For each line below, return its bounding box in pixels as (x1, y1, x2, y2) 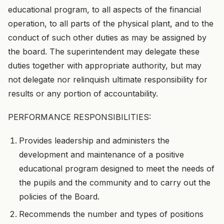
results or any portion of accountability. (8, 88, 158, 98)
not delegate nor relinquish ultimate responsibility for (8, 74, 207, 84)
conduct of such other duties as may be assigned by (8, 32, 206, 42)
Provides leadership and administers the (19, 135, 170, 146)
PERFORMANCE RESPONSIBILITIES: (8, 112, 151, 122)
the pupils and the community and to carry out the (19, 177, 211, 188)
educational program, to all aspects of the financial (8, 4, 201, 14)
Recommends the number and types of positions (19, 208, 204, 219)
